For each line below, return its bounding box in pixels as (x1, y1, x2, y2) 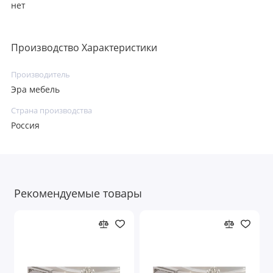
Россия (11, 120, 40, 132)
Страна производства (11, 105, 92, 116)
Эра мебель (11, 84, 60, 96)
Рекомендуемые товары (13, 186, 142, 201)
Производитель (11, 69, 70, 80)
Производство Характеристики (11, 40, 157, 54)
